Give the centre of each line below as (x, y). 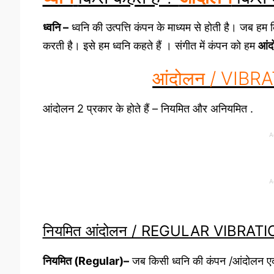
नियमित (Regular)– (86, 261)
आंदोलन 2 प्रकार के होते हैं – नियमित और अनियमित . (148, 108)
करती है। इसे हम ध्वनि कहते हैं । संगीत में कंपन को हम (150, 45)
